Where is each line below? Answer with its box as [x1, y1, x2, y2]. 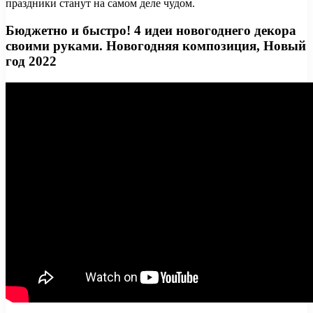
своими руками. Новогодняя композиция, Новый [6, 38, 306, 53]
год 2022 [6, 53, 57, 68]
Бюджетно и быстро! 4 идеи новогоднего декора [6, 22, 296, 38]
